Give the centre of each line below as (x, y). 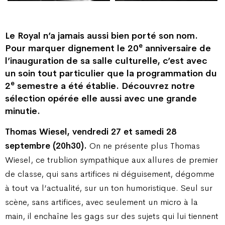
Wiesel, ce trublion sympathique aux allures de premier (111, 159)
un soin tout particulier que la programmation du (111, 74)
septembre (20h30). (46, 145)
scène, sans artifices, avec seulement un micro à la (101, 202)
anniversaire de (177, 48)
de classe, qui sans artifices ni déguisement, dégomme (110, 174)
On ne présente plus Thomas (145, 145)
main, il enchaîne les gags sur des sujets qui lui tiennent (112, 216)
